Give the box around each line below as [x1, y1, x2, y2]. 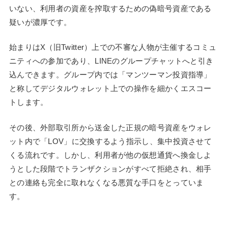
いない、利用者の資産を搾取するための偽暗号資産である [9, 4, 212, 13]
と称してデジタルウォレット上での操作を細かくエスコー [9, 84, 212, 93]
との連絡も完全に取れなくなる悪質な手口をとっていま [9, 178, 204, 187]
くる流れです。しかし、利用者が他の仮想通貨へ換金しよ [9, 150, 212, 159]
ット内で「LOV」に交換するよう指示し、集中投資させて [9, 136, 212, 146]
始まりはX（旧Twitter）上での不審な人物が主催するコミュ [9, 43, 217, 52]
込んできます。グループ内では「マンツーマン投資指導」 [9, 70, 212, 79]
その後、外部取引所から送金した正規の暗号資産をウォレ [9, 123, 212, 132]
